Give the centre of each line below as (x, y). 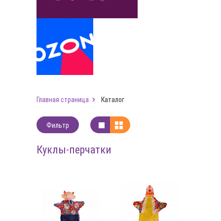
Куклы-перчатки (74, 149)
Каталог (113, 99)
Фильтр (58, 125)
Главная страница (63, 99)
